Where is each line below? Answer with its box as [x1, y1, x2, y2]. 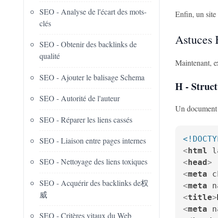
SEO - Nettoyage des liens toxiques [39, 156, 147, 167]
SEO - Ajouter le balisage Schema [39, 72, 145, 82]
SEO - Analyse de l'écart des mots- [39, 6, 146, 17]
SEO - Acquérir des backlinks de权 [39, 177, 148, 188]
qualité [39, 51, 60, 61]
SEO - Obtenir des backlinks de [39, 39, 137, 50]
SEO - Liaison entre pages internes [39, 135, 146, 145]
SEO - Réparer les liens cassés [39, 114, 132, 125]
